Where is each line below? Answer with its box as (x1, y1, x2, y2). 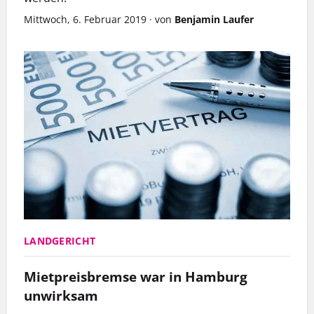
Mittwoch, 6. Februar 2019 (24, 13, 146, 27)
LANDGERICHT (24, 234, 96, 248)
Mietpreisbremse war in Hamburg (24, 267, 247, 287)
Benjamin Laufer (175, 13, 254, 27)
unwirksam (24, 286, 98, 306)
